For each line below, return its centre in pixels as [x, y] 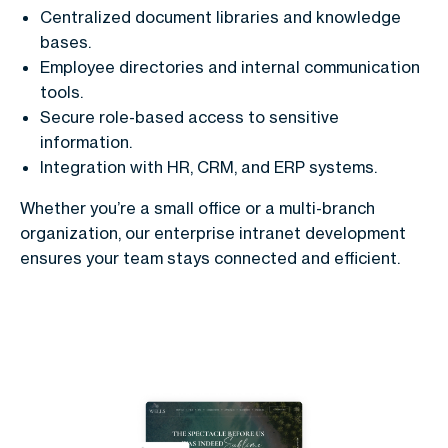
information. [86, 142]
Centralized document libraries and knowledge [220, 17]
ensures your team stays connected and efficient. [210, 258]
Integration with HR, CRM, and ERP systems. [208, 167]
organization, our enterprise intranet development [213, 233]
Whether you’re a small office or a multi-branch [197, 208]
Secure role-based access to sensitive [189, 117]
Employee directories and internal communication [230, 67]
